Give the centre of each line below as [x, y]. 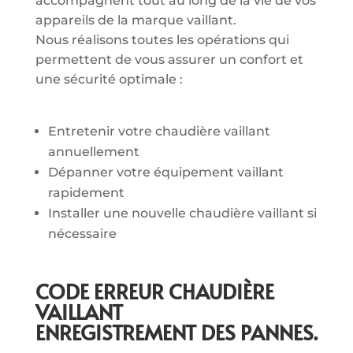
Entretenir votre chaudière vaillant [159, 132]
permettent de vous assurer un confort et [169, 60]
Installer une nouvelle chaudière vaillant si [182, 214]
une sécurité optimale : [109, 80]
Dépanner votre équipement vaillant [165, 173]
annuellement [93, 152]
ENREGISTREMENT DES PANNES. [176, 332]
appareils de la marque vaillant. [136, 20]
